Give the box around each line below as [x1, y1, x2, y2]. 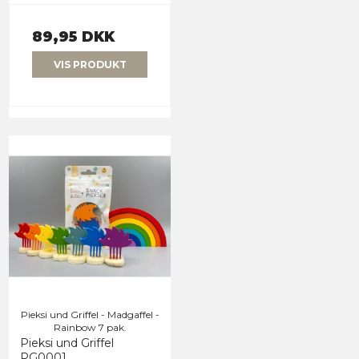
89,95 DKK [32, 28, 115, 46]
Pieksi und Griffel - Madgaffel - [20, 308, 159, 321]
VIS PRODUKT [53, 58, 127, 71]
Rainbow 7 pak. [53, 321, 127, 333]
